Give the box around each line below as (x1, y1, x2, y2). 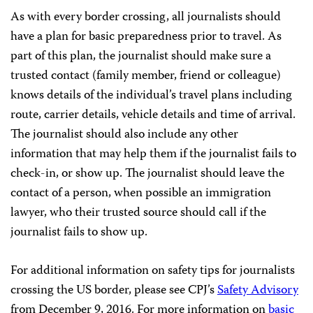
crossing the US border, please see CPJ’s (10, 280, 217, 301)
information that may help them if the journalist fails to (10, 144, 296, 165)
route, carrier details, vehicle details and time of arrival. (10, 105, 296, 126)
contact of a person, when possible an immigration (10, 183, 271, 204)
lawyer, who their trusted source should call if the (10, 203, 266, 224)
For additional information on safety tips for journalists (10, 261, 295, 282)
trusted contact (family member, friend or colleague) (10, 66, 281, 87)
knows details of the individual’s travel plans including (10, 85, 292, 106)
